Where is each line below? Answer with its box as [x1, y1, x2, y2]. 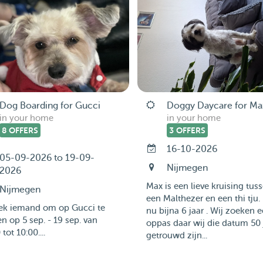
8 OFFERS [1, 126, 38, 135]
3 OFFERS [168, 126, 205, 135]
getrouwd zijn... [146, 231, 207, 241]
